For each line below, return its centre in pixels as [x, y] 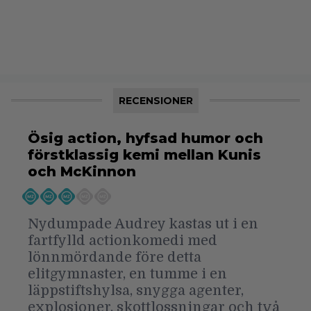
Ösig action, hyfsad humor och [145, 138]
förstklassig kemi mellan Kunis [144, 154]
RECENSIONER [155, 100]
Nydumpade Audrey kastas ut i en [143, 224]
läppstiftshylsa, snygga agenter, [136, 290]
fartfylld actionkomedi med [123, 240]
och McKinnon [82, 171]
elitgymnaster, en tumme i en [127, 274]
